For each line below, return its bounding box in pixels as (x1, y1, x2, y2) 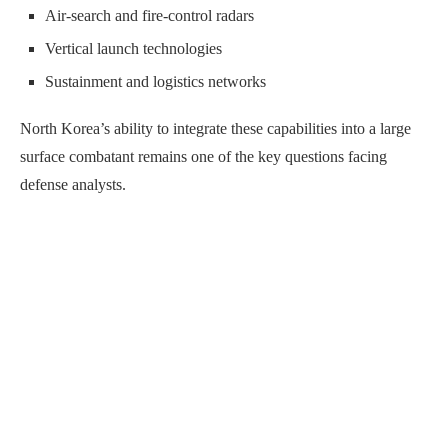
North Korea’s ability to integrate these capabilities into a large (20, 120, 411, 138)
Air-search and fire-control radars (45, 7, 254, 25)
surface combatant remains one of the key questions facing (20, 148, 387, 166)
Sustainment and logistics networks (45, 73, 266, 91)
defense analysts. (20, 176, 126, 194)
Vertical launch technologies (45, 40, 222, 58)
